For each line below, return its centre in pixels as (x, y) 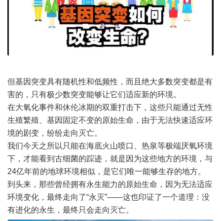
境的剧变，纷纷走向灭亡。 (55, 133)
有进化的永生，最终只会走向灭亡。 (71, 210)
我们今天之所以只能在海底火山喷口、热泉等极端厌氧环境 (110, 146)
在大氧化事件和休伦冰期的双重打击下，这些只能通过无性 (110, 107)
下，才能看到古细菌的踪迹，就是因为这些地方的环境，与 (110, 158)
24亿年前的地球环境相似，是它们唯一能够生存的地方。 (107, 171)
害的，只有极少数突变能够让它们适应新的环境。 (94, 94)
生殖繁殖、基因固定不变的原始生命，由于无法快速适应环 (110, 120)
